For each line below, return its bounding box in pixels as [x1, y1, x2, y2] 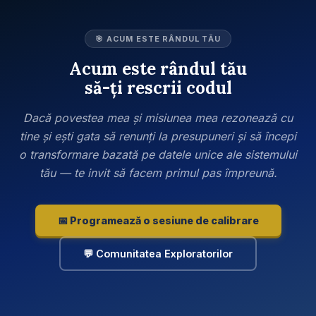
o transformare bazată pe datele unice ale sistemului [19, 147, 297, 162]
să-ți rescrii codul [84, 77, 232, 99]
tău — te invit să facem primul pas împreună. [39, 166, 277, 181]
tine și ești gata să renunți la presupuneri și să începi [20, 129, 296, 144]
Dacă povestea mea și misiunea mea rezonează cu [23, 111, 293, 126]
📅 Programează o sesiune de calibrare [57, 214, 259, 227]
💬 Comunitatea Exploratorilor [83, 248, 233, 260]
